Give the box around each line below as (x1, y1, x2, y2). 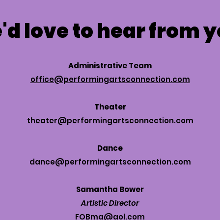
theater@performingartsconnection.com (27, 115, 193, 126)
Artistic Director (81, 198, 139, 208)
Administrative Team (68, 60, 152, 71)
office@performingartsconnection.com (30, 74, 190, 84)
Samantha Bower (76, 184, 144, 194)
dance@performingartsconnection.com (29, 157, 191, 167)
